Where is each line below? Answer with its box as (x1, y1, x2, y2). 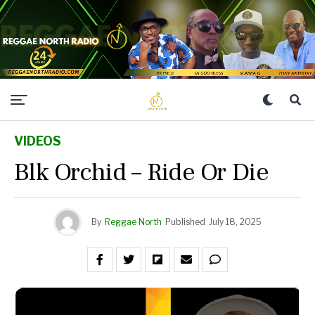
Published (165, 217, 205, 227)
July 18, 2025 (209, 217, 262, 227)
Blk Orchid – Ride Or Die (14, 156, 269, 188)
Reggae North (105, 217, 162, 227)
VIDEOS (14, 134, 61, 148)
